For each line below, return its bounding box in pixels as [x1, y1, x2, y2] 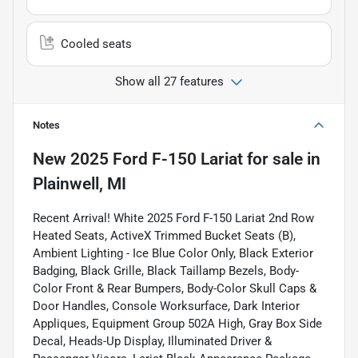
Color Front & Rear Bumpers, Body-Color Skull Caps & [33, 280, 316, 296]
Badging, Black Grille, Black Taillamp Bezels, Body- [33, 263, 299, 278]
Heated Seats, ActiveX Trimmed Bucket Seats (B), [33, 228, 296, 243]
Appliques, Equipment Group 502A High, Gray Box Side [33, 316, 322, 331]
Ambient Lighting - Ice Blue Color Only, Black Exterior [33, 245, 313, 261]
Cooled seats [61, 36, 132, 51]
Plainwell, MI [33, 173, 126, 193]
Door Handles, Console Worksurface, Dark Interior [33, 298, 300, 313]
